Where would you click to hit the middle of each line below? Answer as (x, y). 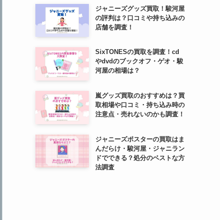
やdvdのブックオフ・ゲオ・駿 (139, 61)
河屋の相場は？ (117, 71)
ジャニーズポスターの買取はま (140, 139)
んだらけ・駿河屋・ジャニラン (140, 148)
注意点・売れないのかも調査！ (140, 114)
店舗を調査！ (114, 27)
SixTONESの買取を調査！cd (137, 52)
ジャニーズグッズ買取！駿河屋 (140, 8)
